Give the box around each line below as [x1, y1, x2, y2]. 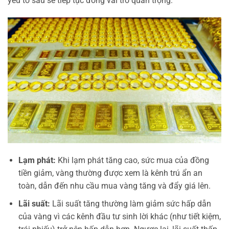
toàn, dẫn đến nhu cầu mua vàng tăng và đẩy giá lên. [18, 181, 211, 191]
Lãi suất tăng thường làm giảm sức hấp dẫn [50, 198, 211, 209]
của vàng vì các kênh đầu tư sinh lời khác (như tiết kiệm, [18, 211, 221, 221]
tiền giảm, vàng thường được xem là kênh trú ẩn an [18, 168, 202, 178]
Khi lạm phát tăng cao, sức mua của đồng [55, 155, 209, 165]
